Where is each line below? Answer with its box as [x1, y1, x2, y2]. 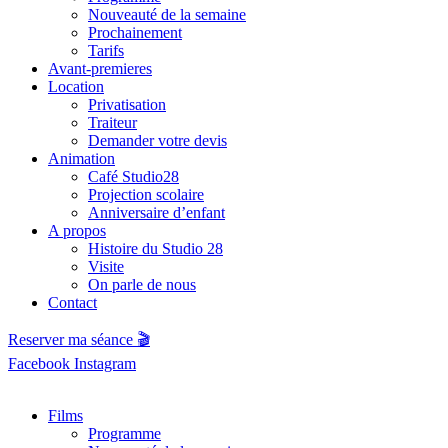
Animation [48, 150, 115, 167]
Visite [88, 258, 124, 275]
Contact [48, 294, 97, 311]
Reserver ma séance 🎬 [8, 331, 150, 348]
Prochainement [88, 24, 182, 41]
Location [48, 78, 104, 95]
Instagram [74, 355, 136, 372]
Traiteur [88, 114, 137, 131]
